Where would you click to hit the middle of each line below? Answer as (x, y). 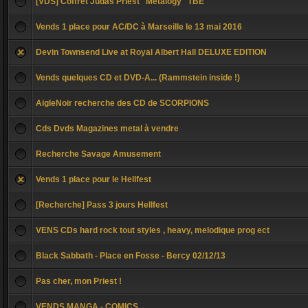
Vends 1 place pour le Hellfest (93, 179)
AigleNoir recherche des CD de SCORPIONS (122, 103)
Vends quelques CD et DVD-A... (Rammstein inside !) (138, 78)
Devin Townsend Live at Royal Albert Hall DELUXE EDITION (151, 52)
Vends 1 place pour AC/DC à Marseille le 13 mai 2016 (139, 27)
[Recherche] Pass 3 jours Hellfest (102, 205)
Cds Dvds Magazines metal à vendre (107, 129)
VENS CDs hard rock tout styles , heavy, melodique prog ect (153, 230)
